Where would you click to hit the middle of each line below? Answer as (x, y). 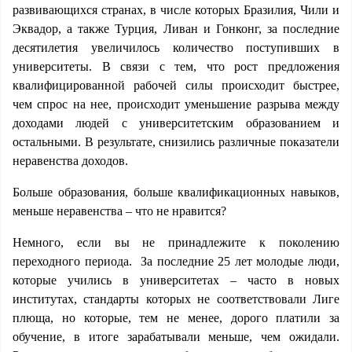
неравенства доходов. (70, 161)
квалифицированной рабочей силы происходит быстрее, (176, 85)
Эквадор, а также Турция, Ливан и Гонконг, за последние (176, 29)
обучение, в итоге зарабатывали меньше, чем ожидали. (176, 337)
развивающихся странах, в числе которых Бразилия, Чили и (176, 10)
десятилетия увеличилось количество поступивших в (176, 48)
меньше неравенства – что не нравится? (119, 211)
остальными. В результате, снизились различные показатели (176, 142)
